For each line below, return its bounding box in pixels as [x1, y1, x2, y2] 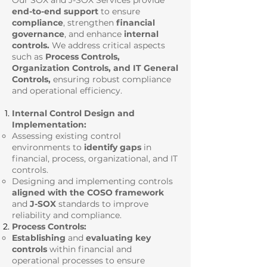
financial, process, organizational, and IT [12, 153, 178, 164]
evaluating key [86, 232, 151, 243]
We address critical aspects [49, 40, 165, 51]
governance [12, 29, 64, 39]
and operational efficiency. [12, 85, 122, 96]
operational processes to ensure [12, 255, 145, 266]
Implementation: [12, 119, 86, 130]
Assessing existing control [12, 131, 121, 141]
